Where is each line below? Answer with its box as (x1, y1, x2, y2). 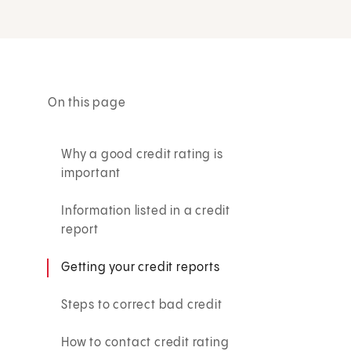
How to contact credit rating (61, 335, 230, 349)
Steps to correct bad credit (61, 298, 223, 312)
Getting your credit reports (61, 260, 220, 274)
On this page (48, 96, 126, 110)
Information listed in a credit (61, 204, 231, 218)
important (61, 166, 121, 180)
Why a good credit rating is (61, 147, 223, 161)
